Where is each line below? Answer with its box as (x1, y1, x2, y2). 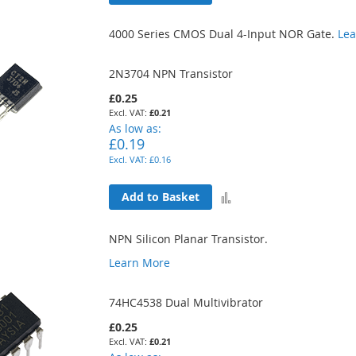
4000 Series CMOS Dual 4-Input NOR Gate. (109, 25, 339, 41)
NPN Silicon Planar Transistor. (109, 230, 269, 246)
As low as (109, 120, 159, 136)
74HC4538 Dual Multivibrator (109, 294, 264, 310)
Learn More (109, 254, 171, 270)
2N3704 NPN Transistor (109, 65, 234, 81)
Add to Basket (122, 189, 200, 205)
